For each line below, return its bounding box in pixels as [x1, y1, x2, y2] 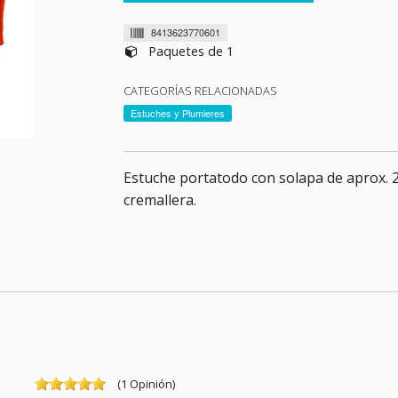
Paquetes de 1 [147, 42, 234, 60]
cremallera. [123, 190, 196, 211]
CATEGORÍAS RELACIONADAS [123, 82, 277, 99]
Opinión [129, 376, 172, 393]
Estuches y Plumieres [131, 106, 225, 121]
